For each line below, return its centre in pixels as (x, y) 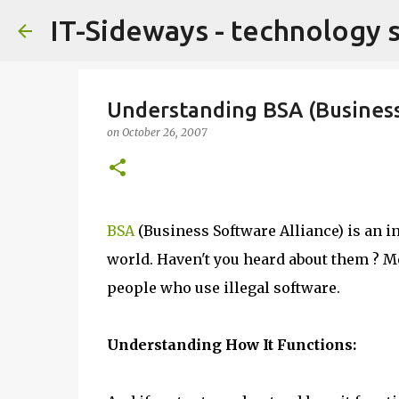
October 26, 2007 (164, 132)
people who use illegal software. (223, 288)
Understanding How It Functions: (231, 345)
